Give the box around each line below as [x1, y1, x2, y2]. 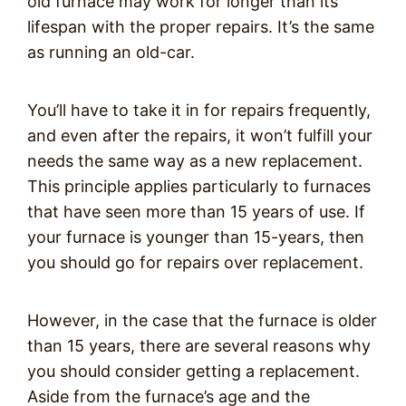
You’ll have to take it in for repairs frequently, [27, 101, 371, 120]
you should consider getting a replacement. [27, 362, 360, 381]
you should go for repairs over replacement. [27, 253, 363, 272]
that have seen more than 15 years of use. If [27, 202, 365, 221]
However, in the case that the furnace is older [27, 311, 377, 330]
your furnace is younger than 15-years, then [27, 227, 364, 246]
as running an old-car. [27, 43, 199, 62]
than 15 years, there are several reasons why [27, 336, 371, 355]
